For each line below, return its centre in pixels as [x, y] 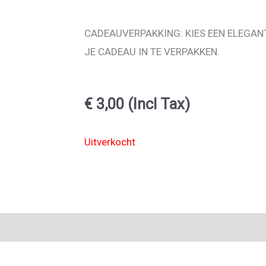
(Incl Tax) [157, 104]
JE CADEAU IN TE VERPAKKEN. [152, 51]
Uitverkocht [110, 142]
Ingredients [47, 227]
